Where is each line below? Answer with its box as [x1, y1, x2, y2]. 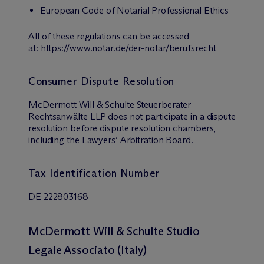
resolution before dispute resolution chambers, [28, 123, 216, 134]
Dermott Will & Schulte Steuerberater [42, 99, 192, 110]
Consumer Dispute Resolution [28, 75, 174, 88]
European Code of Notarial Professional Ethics [40, 5, 229, 16]
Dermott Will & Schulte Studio [44, 224, 200, 238]
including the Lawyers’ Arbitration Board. [28, 134, 193, 146]
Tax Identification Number [28, 167, 160, 180]
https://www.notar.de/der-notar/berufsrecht [40, 42, 216, 54]
